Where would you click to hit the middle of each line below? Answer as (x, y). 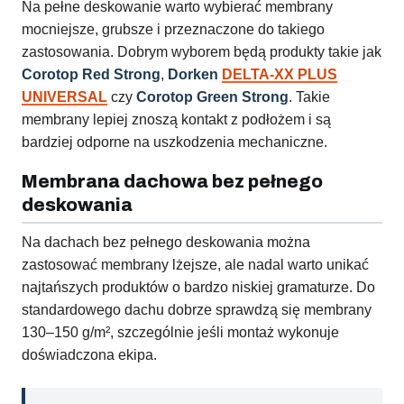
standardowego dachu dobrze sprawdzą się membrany (197, 310)
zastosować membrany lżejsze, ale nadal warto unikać (195, 265)
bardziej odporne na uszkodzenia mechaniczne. (174, 142)
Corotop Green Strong (212, 97)
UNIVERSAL (64, 97)
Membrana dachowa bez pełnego (172, 182)
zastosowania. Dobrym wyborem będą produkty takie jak (202, 52)
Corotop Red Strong (91, 75)
